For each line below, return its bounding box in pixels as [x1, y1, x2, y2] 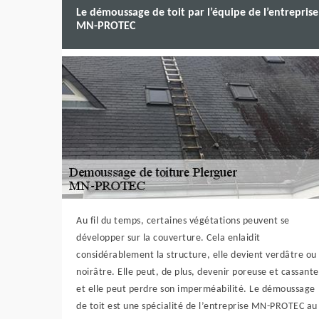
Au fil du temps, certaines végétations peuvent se [76, 216, 290, 226]
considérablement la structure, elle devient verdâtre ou [76, 250, 317, 261]
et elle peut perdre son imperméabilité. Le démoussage [76, 284, 315, 295]
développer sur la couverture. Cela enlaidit [76, 233, 261, 244]
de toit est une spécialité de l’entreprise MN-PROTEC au [76, 301, 318, 312]
